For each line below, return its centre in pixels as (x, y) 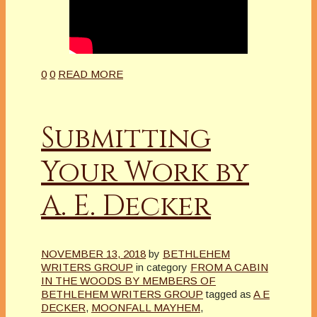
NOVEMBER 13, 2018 (93, 254)
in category (162, 267)
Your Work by (145, 172)
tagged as (229, 294)
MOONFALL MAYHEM (146, 308)
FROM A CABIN (229, 267)
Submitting (126, 138)
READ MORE (91, 74)
